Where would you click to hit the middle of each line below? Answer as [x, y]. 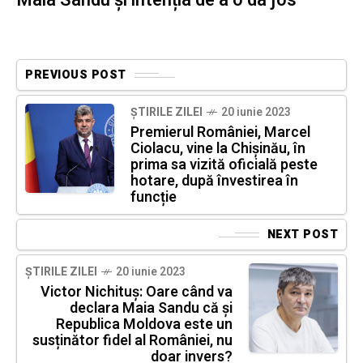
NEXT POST [302, 235]
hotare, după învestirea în [214, 181]
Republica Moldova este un [144, 325]
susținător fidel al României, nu [132, 341]
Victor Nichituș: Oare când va [137, 293]
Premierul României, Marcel [220, 133]
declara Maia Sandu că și [151, 309]
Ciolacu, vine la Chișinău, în [218, 149]
